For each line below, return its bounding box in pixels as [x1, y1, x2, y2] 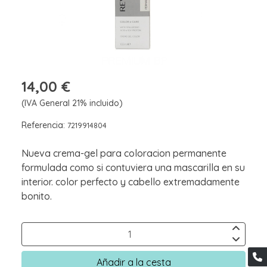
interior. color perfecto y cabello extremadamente [21, 175, 240, 188]
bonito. [21, 190, 52, 202]
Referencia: [21, 119, 67, 131]
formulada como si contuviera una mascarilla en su [21, 161, 245, 173]
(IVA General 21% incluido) [21, 97, 123, 108]
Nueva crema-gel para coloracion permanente [21, 147, 226, 159]
